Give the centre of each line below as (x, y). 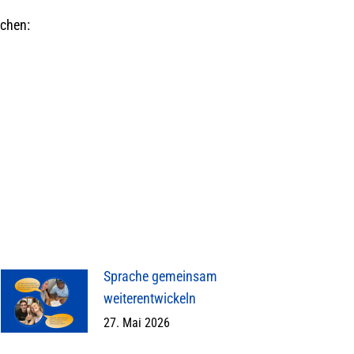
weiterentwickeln (150, 299)
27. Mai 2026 (137, 323)
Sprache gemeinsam (160, 277)
